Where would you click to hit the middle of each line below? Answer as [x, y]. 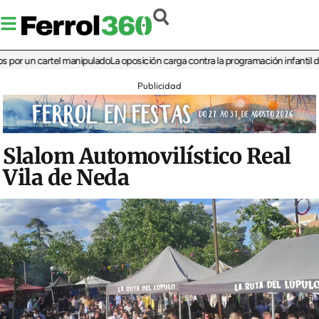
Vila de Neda [66, 178]
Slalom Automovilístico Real [147, 156]
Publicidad [159, 86]
